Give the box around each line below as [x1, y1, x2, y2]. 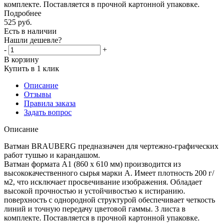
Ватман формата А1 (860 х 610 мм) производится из [4, 159, 181, 168]
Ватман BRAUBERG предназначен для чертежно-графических [4, 141, 219, 150]
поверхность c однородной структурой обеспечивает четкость [4, 195, 215, 204]
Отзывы [24, 90, 51, 99]
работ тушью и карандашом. [4, 150, 100, 159]
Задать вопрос [24, 108, 72, 116]
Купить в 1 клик [4, 64, 59, 73]
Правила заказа [24, 99, 76, 108]
